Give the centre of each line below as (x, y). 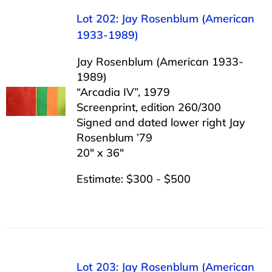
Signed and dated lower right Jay (161, 122)
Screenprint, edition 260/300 (148, 107)
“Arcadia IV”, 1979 (123, 92)
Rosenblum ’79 (114, 137)
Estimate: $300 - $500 (133, 178)
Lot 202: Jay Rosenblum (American (165, 18)
